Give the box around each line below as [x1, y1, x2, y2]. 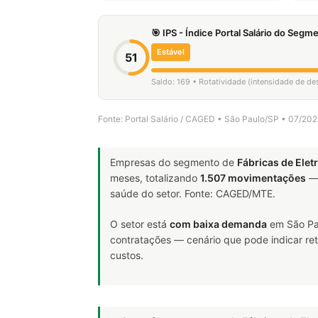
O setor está [110, 218, 170, 230]
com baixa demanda [170, 218, 267, 230]
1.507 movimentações [200, 172, 306, 184]
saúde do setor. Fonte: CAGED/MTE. [110, 187, 275, 199]
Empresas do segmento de [110, 156, 237, 168]
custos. [110, 249, 143, 261]
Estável [157, 47, 185, 57]
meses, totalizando [110, 172, 200, 184]
